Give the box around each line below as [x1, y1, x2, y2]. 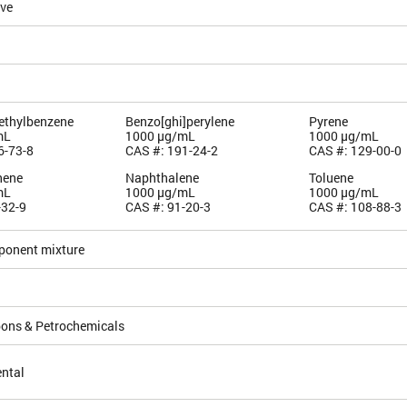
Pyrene [309, 113, 349, 131]
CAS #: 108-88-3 [309, 198, 402, 216]
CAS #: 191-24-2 [124, 142, 218, 160]
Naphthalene [124, 169, 199, 187]
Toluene [309, 169, 354, 187]
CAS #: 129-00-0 [309, 142, 402, 160]
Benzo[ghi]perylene [124, 113, 234, 131]
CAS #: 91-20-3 [124, 198, 211, 216]
